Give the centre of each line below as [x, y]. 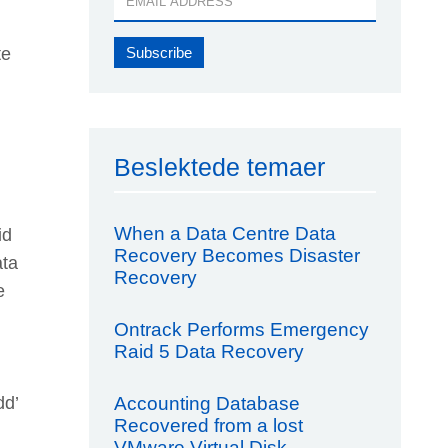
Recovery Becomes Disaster [236, 255]
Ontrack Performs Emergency [241, 329]
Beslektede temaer [219, 167]
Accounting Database [206, 403]
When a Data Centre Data [224, 233]
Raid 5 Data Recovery [208, 351]
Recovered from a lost [208, 425]
